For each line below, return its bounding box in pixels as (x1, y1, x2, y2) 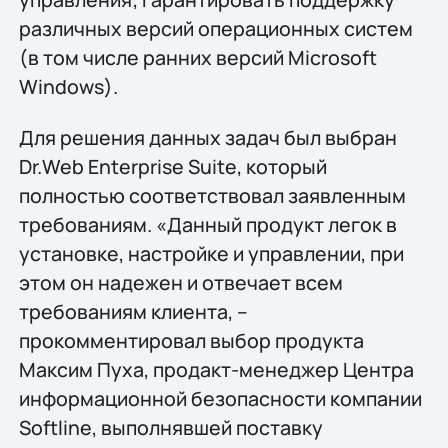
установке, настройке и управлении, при (18, 240, 404, 268)
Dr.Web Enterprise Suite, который (18, 153, 327, 181)
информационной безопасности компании (18, 385, 422, 413)
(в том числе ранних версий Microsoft (18, 43, 377, 71)
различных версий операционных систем (18, 14, 413, 42)
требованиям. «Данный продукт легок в (18, 211, 397, 239)
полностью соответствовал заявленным (18, 182, 406, 210)
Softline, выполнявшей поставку (18, 414, 323, 442)
